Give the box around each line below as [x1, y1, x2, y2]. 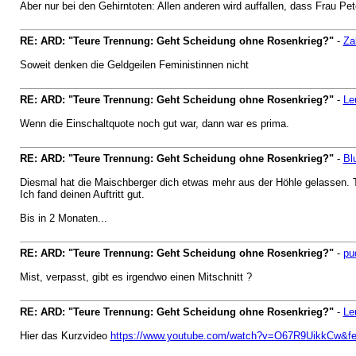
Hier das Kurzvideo [19, 330, 110, 342]
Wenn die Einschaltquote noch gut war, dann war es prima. [19, 118, 289, 130]
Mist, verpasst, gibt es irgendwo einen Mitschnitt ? [19, 271, 252, 283]
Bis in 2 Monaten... [19, 212, 107, 224]
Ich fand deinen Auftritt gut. [19, 188, 145, 200]
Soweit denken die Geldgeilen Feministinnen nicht [19, 59, 252, 71]
